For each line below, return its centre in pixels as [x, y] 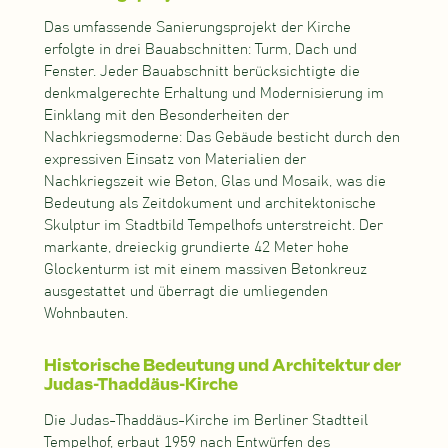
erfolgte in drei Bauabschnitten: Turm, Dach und [200, 50]
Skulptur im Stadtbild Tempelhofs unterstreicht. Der [213, 226]
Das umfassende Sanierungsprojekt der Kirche [197, 28]
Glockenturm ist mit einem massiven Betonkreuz [205, 270]
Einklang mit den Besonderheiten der [166, 116]
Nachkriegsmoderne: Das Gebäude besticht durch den [221, 138]
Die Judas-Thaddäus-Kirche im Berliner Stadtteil [205, 420]
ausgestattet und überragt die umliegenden [185, 292]
